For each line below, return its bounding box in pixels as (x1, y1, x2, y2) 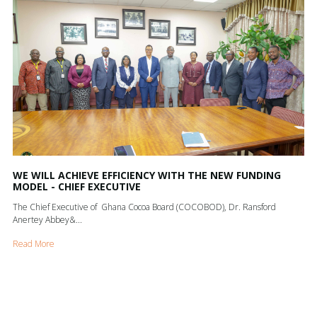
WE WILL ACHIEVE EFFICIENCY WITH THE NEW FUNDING (12, 168, 281, 182)
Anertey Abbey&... (12, 213, 82, 226)
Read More (12, 237, 54, 250)
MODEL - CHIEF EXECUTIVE (12, 179, 141, 193)
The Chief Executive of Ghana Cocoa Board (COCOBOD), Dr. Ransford (12, 200, 276, 213)
